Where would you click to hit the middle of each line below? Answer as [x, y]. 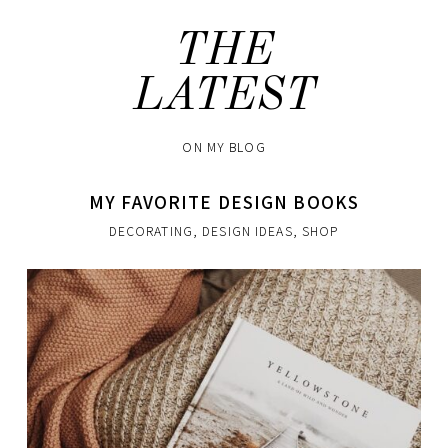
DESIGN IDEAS [247, 231]
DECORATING [150, 231]
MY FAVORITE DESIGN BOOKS [224, 201]
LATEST [224, 97]
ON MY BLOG [224, 146]
